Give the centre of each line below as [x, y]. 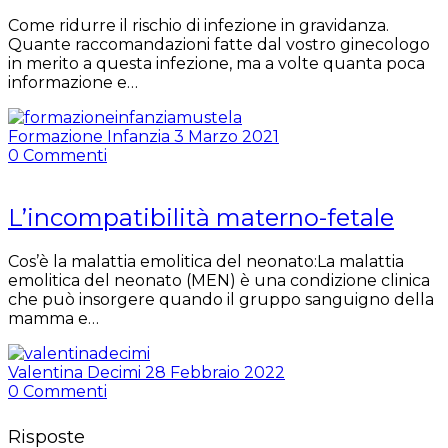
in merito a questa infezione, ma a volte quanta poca [216, 64]
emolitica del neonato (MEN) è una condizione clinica [219, 281]
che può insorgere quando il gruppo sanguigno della [221, 300]
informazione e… [73, 83]
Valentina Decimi [76, 373]
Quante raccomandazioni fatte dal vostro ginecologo [219, 45]
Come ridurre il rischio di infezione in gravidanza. [198, 26]
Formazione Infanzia [91, 137]
